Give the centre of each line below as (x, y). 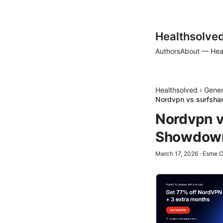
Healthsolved (176, 90)
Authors (168, 51)
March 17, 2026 (177, 154)
